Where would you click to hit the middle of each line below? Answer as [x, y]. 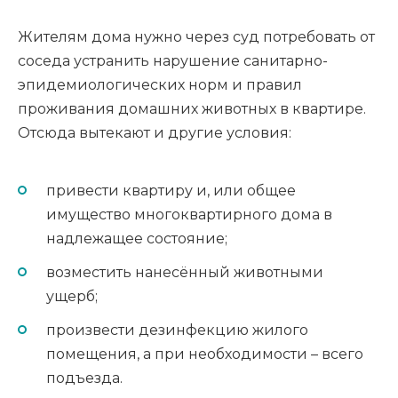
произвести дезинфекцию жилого [177, 330]
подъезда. [86, 378]
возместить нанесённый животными [185, 273]
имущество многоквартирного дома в [189, 214]
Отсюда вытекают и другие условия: [156, 132]
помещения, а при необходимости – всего [205, 354]
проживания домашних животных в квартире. [192, 108]
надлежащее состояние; [139, 238]
